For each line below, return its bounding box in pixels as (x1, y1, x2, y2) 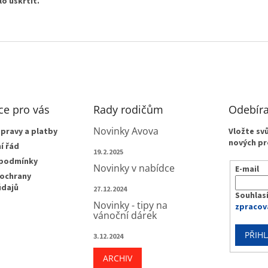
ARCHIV (102, 252, 132, 264)
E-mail (235, 163, 260, 175)
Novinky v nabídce (93, 161, 175, 175)
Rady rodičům (93, 102, 163, 117)
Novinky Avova (93, 124, 159, 138)
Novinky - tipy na (93, 198, 167, 212)
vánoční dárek (93, 208, 157, 222)
